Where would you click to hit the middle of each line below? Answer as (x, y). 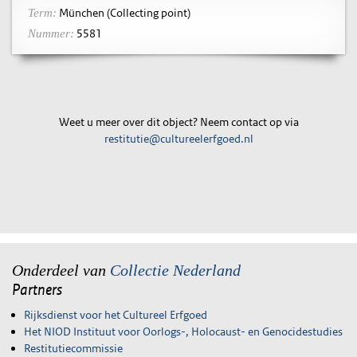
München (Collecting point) (124, 13)
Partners (37, 289)
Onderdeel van (61, 270)
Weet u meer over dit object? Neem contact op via (178, 122)
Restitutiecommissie (73, 348)
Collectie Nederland (175, 270)
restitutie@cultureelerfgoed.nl (178, 139)
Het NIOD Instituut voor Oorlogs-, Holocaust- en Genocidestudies (183, 331)
